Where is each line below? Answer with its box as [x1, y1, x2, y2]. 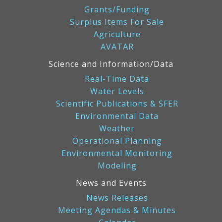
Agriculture [93, 28, 141, 40]
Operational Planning [72, 135, 162, 146]
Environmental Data [75, 110, 159, 121]
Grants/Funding [84, 3, 150, 15]
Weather [99, 122, 135, 134]
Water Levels [90, 85, 144, 97]
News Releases [86, 192, 148, 203]
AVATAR [100, 41, 134, 52]
